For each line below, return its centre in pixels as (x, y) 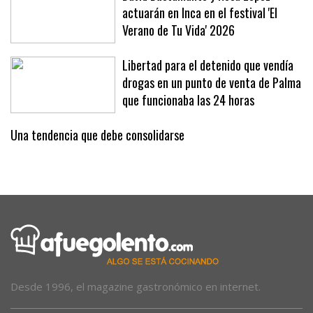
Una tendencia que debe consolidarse (97, 134)
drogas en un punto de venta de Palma (212, 82)
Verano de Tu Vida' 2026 (179, 30)
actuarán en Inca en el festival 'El (200, 12)
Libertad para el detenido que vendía (208, 65)
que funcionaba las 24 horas (188, 100)
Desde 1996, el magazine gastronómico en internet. (136, 286)
